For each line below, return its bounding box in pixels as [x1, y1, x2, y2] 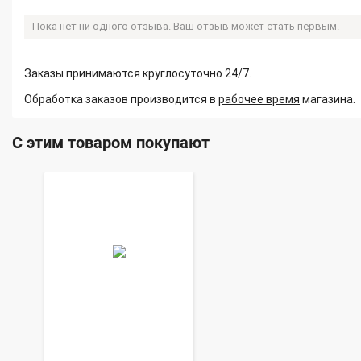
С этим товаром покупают [12, 133, 210, 152]
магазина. [300, 93, 355, 106]
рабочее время [218, 93, 300, 106]
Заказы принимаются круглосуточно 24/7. [24, 67, 251, 80]
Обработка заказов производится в [24, 93, 218, 106]
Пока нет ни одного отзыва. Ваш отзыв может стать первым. [32, 20, 339, 32]
